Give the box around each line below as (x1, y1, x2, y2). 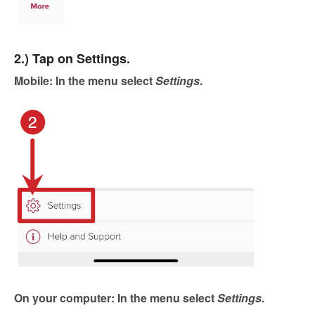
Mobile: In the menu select (14, 72, 155, 89)
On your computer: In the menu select (14, 289, 217, 306)
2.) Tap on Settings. (14, 49, 130, 67)
